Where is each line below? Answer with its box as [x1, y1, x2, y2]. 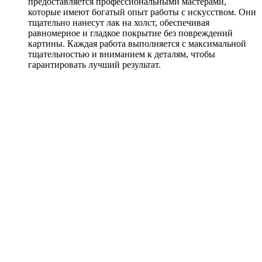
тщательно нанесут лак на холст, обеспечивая [28, 17, 209, 27]
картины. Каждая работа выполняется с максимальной [28, 38, 246, 49]
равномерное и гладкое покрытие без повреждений [28, 27, 233, 38]
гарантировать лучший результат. [28, 59, 161, 70]
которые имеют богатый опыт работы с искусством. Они [28, 6, 256, 17]
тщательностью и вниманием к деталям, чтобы [28, 49, 215, 59]
